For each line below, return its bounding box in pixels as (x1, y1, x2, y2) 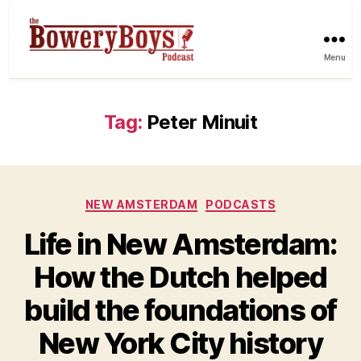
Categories (180, 192, 251, 210)
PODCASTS (205, 197, 276, 211)
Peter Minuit (146, 110, 258, 134)
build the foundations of (24, 293, 337, 329)
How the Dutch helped (34, 259, 327, 296)
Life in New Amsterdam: (23, 226, 338, 263)
